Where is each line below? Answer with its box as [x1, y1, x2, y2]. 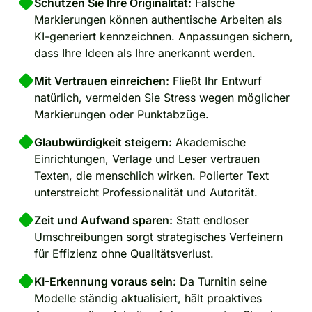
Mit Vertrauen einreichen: [34, 73, 169, 88]
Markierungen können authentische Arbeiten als [34, 12, 282, 26]
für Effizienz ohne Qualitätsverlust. [34, 246, 214, 260]
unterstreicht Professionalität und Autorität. [34, 185, 258, 199]
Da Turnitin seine [176, 274, 267, 288]
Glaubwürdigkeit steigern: [34, 134, 172, 149]
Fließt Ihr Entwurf [169, 73, 262, 88]
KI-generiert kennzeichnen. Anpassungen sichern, [34, 29, 293, 43]
